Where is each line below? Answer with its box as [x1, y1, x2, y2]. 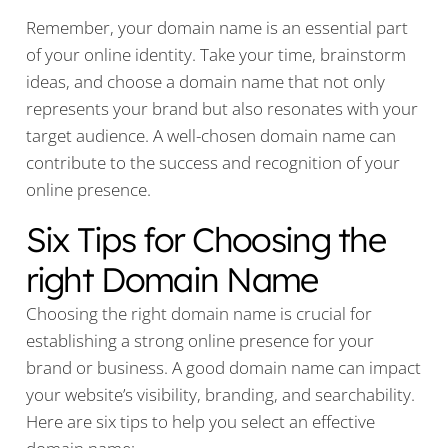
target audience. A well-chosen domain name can [25, 124, 396, 148]
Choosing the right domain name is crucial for [25, 302, 372, 326]
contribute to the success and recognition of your [25, 151, 400, 175]
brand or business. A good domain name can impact [25, 356, 421, 380]
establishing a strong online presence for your [25, 329, 374, 353]
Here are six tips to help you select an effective [25, 410, 375, 434]
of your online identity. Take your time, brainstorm [25, 43, 406, 67]
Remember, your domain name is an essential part [25, 16, 408, 40]
